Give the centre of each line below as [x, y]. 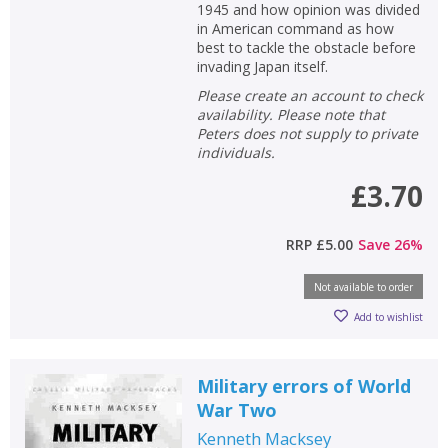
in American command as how [295, 28]
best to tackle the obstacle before [306, 47]
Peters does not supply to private [307, 133]
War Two [236, 410]
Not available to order [363, 287]
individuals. [235, 152]
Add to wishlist [388, 316]
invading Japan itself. [262, 66]
